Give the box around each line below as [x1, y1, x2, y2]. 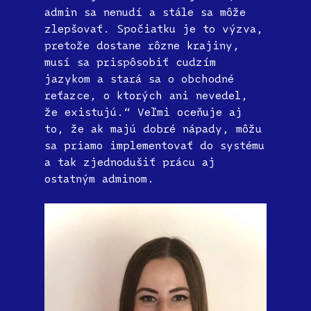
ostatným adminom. [44, 171, 161, 185]
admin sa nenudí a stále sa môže [44, 4, 246, 19]
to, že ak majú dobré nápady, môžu [44, 121, 262, 135]
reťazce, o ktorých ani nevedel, [44, 87, 248, 102]
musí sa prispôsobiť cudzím [44, 54, 216, 69]
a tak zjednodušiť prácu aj [44, 154, 215, 169]
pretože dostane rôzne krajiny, [44, 37, 239, 52]
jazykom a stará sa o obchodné [44, 71, 234, 85]
